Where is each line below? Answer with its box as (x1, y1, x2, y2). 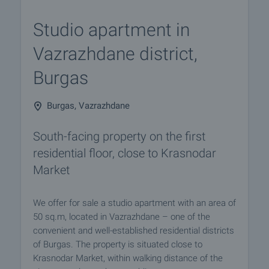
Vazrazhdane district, (33, 43, 198, 64)
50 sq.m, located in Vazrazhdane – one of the (33, 211, 210, 222)
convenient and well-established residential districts (33, 225, 234, 236)
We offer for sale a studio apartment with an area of (33, 198, 236, 208)
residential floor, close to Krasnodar (33, 146, 216, 160)
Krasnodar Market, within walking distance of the (33, 253, 223, 264)
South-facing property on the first (33, 129, 205, 144)
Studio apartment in (33, 19, 190, 40)
